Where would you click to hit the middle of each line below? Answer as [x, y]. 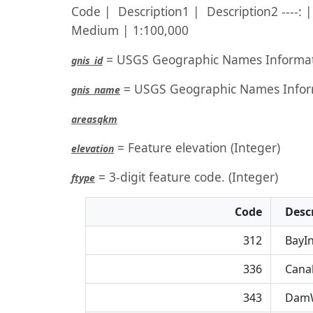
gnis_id [87, 60]
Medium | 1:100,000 [130, 30]
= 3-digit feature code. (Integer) [187, 177]
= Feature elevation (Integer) [197, 147]
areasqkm [94, 119]
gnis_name [96, 90]
